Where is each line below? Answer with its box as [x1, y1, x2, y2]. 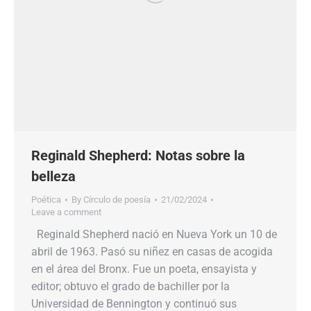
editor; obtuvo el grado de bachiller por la [31, 280, 230, 293]
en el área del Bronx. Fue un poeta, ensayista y [31, 262, 257, 276]
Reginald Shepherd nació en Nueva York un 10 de [31, 228, 277, 241]
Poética [31, 194, 61, 205]
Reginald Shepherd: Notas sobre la [31, 147, 245, 164]
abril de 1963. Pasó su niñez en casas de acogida [31, 245, 273, 258]
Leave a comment [31, 207, 101, 217]
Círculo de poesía [83, 194, 151, 205]
